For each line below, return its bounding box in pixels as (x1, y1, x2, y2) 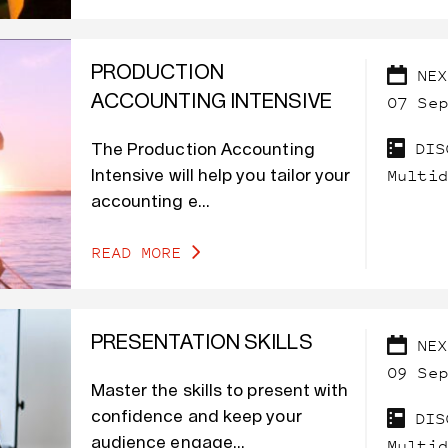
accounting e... (90, 193, 210, 211)
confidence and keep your (90, 408, 302, 426)
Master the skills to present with (90, 382, 349, 400)
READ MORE (90, 241, 182, 264)
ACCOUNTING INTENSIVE (90, 92, 332, 113)
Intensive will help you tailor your (90, 167, 351, 185)
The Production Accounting (90, 141, 315, 159)
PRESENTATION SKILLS (90, 333, 313, 354)
